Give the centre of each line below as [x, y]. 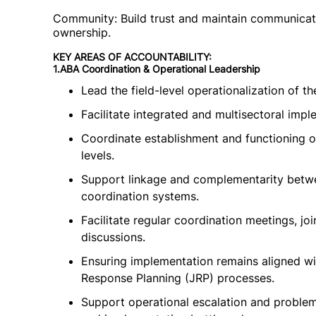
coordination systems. [140, 196]
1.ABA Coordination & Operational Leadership [157, 69]
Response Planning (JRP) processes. [178, 278]
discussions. [113, 237]
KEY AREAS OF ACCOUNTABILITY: [132, 57]
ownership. [82, 32]
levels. [98, 155]
